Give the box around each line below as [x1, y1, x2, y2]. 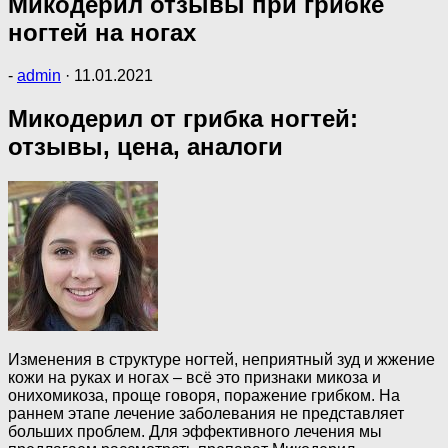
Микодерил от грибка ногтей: [8, 104, 358, 132]
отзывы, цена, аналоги [8, 132, 283, 160]
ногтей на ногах [8, 18, 196, 46]
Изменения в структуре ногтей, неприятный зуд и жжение [8, 350, 435, 368]
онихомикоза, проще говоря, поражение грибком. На [8, 386, 400, 404]
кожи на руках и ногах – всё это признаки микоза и [8, 368, 381, 386]
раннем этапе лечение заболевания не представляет [8, 404, 404, 422]
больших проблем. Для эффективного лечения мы [8, 422, 382, 440]
